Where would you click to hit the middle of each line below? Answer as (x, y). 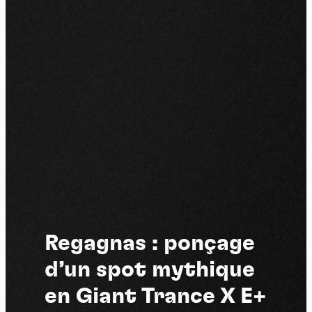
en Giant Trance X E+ (156, 296)
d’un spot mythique (150, 269)
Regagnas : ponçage (150, 243)
